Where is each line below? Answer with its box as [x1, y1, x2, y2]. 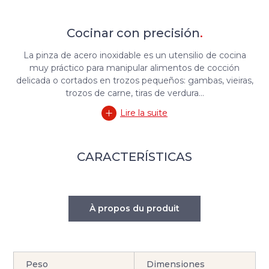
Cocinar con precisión [66, 25, 200, 40]
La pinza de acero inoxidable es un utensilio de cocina [23, 49, 246, 61]
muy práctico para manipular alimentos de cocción [29, 62, 240, 73]
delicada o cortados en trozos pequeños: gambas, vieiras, [16, 74, 253, 86]
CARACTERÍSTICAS [77, 149, 192, 164]
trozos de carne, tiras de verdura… [65, 87, 204, 98]
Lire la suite [120, 107, 168, 118]
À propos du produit [89, 202, 180, 214]
